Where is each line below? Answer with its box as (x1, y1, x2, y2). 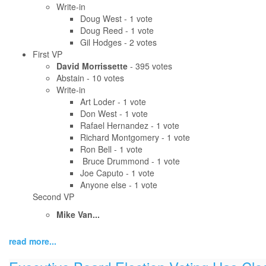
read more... (9, 235, 56, 248)
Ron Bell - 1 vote (80, 143, 142, 156)
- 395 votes (128, 60, 175, 72)
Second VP (33, 191, 74, 203)
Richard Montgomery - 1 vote (80, 131, 190, 144)
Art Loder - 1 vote (80, 96, 146, 108)
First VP (33, 48, 62, 61)
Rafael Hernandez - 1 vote (80, 119, 179, 132)
